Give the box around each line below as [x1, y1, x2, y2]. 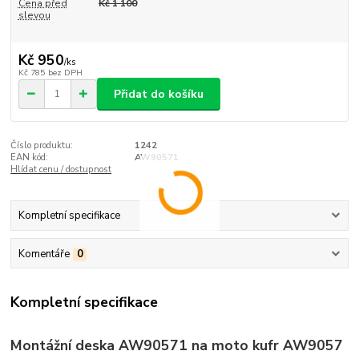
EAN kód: [10, 151, 49, 163]
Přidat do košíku [114, 86, 204, 102]
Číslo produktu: [10, 139, 74, 151]
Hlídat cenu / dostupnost [10, 163, 112, 175]
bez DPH [47, 67, 83, 79]
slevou [18, 8, 50, 22]
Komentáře [18, 246, 70, 261]
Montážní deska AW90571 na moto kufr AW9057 [10, 335, 344, 355]
